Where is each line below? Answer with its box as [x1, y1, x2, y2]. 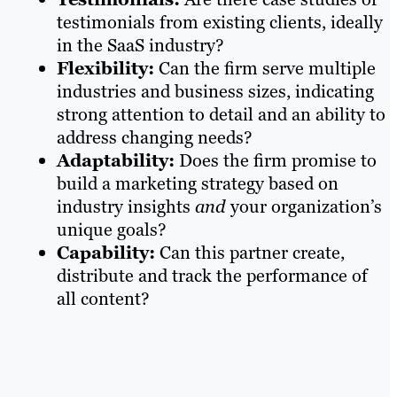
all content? [57, 287, 150, 310]
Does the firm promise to [179, 149, 377, 172]
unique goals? [57, 218, 167, 241]
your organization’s [230, 195, 382, 218]
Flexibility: [57, 57, 159, 80]
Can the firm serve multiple [159, 57, 376, 80]
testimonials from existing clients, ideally [57, 11, 383, 34]
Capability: [57, 241, 160, 264]
